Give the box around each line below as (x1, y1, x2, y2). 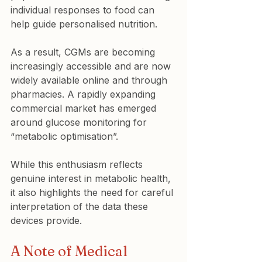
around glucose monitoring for (11, 116, 150, 128)
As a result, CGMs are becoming (11, 46, 158, 58)
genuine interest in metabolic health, (11, 173, 174, 184)
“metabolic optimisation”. (11, 130, 118, 142)
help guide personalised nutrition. (11, 18, 157, 30)
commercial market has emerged (11, 102, 159, 114)
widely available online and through (11, 74, 170, 86)
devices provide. (11, 215, 82, 226)
